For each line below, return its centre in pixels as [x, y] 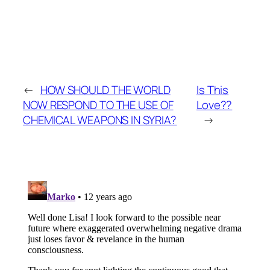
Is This [212, 90]
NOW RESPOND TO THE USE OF [98, 105]
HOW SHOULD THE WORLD [105, 90]
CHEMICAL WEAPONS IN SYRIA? [100, 120]
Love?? [214, 105]
